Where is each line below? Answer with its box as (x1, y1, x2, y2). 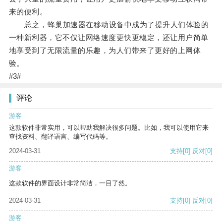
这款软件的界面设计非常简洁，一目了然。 (9, 179, 131, 187)
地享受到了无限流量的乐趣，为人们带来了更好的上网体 (8, 46, 201, 55)
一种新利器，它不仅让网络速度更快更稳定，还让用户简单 (8, 33, 209, 42)
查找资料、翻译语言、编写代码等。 (9, 133, 112, 141)
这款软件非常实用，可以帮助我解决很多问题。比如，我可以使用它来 (9, 124, 209, 132)
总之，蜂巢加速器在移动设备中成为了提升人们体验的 (8, 20, 209, 29)
